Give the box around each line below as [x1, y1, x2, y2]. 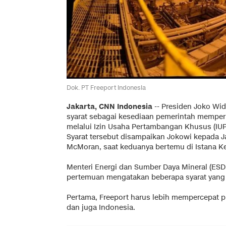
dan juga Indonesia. [67, 202, 135, 212]
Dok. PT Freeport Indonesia [67, 83, 146, 92]
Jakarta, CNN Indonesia [67, 101, 152, 111]
